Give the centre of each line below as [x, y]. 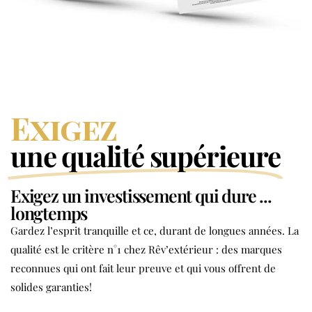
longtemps [49, 212]
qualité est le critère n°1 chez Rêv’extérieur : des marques [146, 249]
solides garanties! [51, 287]
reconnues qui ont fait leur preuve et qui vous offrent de [143, 268]
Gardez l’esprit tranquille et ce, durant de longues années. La [155, 230]
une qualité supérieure [146, 155]
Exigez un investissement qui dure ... [141, 195]
